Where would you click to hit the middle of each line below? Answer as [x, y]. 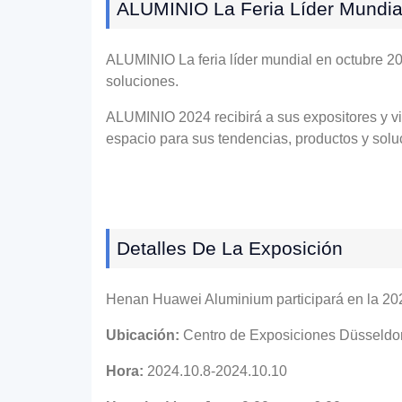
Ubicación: [143, 335]
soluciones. [142, 82]
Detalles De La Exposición [230, 248]
